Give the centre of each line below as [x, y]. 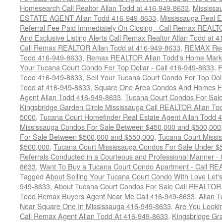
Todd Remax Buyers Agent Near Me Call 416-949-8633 [107, 196]
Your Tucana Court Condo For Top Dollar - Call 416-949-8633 [117, 67]
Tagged [32, 176]
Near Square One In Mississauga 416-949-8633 [95, 206]
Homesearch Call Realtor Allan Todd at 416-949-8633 [104, 8]
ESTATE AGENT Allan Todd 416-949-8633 [88, 18]
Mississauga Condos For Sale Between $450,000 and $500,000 [120, 127]
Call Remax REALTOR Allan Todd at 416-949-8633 [100, 47]
